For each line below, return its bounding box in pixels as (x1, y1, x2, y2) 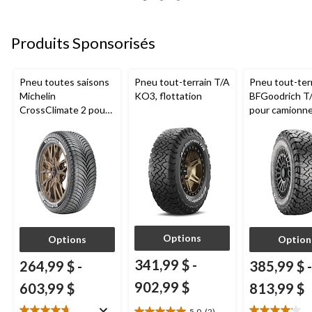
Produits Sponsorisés (11, 33, 155, 53)
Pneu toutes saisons (19, 76, 109, 88)
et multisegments (19, 132, 97, 144)
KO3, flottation (134, 90, 202, 102)
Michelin (19, 90, 56, 102)
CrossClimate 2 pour (19, 104, 109, 116)
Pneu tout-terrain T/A (134, 76, 230, 88)
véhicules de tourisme (19, 118, 115, 130)
